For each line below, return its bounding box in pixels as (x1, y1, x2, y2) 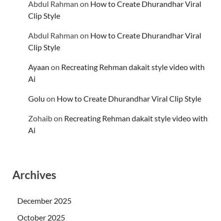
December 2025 (17, 195, 72, 205)
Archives (12, 168, 56, 182)
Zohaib (28, 113, 52, 123)
